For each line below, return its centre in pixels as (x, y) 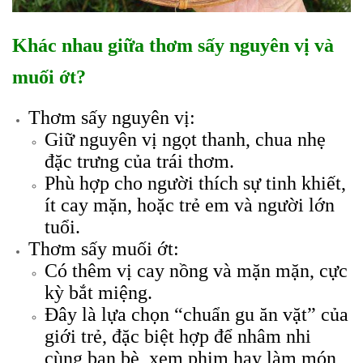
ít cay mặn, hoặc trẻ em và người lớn (190, 205)
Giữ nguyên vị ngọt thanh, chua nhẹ (185, 139)
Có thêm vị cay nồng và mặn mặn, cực (196, 271)
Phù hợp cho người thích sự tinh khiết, (195, 183)
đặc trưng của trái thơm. (139, 161)
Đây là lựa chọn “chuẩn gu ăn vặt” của (196, 314)
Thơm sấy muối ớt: (104, 249)
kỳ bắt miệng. (98, 293)
